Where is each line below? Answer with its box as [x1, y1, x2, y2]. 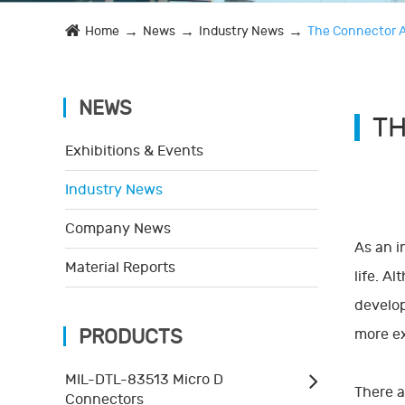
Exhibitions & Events [65, 142, 203, 159]
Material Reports [65, 259, 175, 276]
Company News [65, 220, 171, 237]
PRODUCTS [79, 325, 183, 349]
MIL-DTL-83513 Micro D [65, 371, 223, 388]
